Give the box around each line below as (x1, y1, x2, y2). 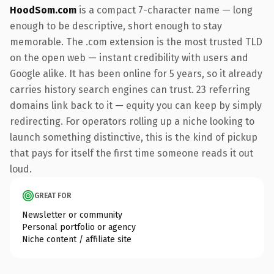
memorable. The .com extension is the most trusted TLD (10, 35, 262, 48)
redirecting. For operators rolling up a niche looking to (10, 115, 254, 127)
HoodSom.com (10, 4, 76, 16)
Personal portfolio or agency (22, 221, 136, 232)
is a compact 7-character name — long (76, 4, 253, 16)
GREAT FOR (34, 191, 72, 200)
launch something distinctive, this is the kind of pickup (10, 131, 257, 143)
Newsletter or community (22, 209, 122, 220)
